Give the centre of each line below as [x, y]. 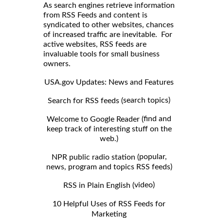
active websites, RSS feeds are [95, 45]
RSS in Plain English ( [99, 185]
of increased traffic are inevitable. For [108, 35]
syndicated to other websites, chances [109, 25]
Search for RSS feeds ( [85, 100]
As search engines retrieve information [109, 6]
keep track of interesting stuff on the [109, 129]
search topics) [147, 100]
